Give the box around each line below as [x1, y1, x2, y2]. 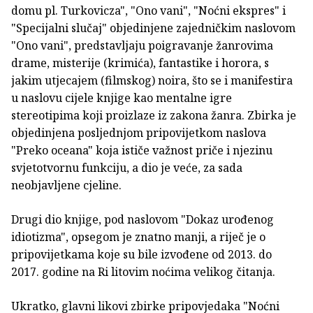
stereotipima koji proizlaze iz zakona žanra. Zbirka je [11, 108, 296, 124]
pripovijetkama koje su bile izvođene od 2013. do [11, 247, 272, 263]
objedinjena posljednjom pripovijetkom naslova [11, 125, 266, 141]
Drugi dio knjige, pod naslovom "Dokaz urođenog [11, 212, 274, 228]
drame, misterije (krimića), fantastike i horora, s [11, 55, 269, 71]
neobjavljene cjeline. [11, 177, 122, 194]
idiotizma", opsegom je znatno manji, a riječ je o [11, 229, 265, 245]
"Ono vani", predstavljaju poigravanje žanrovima [11, 38, 273, 54]
